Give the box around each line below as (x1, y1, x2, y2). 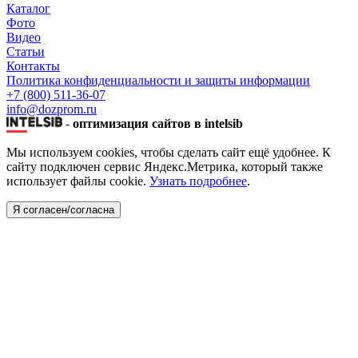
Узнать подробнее (149, 173, 247, 188)
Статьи (6, 44, 45, 58)
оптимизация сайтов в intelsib (73, 116, 243, 130)
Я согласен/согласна (13, 203, 114, 216)
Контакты (6, 58, 60, 73)
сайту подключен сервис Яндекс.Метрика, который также (6, 159, 323, 173)
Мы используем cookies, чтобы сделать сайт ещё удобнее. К (6, 145, 331, 159)
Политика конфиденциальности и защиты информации (6, 73, 310, 87)
